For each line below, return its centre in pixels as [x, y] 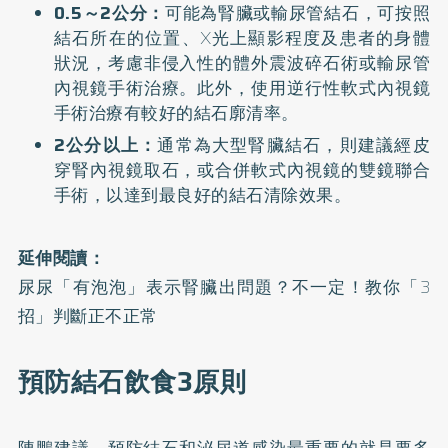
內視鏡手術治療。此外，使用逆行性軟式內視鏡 [242, 87]
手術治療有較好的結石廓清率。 [176, 112]
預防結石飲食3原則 [132, 382]
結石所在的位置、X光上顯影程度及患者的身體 [242, 37]
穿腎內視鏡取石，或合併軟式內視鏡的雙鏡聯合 [242, 170]
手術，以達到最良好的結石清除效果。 [202, 195]
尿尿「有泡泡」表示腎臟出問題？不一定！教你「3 [224, 287]
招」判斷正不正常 [87, 316]
